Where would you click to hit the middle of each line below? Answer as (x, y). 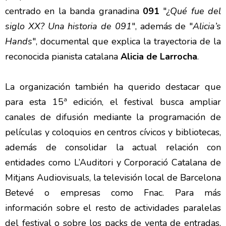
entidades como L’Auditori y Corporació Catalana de (113, 163)
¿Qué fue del (194, 11)
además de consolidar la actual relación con (113, 148)
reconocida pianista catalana (63, 57)
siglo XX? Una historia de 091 (68, 26)
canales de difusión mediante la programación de (113, 117)
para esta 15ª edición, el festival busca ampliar (113, 102)
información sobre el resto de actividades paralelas (113, 208)
